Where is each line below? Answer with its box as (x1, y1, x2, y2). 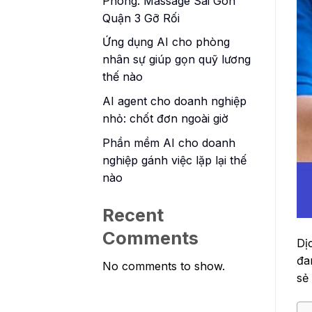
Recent (102, 203, 164, 226)
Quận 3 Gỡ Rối (102, 10, 180, 25)
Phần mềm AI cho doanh (102, 135, 235, 150)
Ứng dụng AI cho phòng (102, 35, 230, 49)
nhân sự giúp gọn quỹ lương (102, 52, 251, 67)
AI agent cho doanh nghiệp (102, 94, 247, 109)
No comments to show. (102, 259, 225, 274)
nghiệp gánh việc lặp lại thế (102, 153, 247, 167)
